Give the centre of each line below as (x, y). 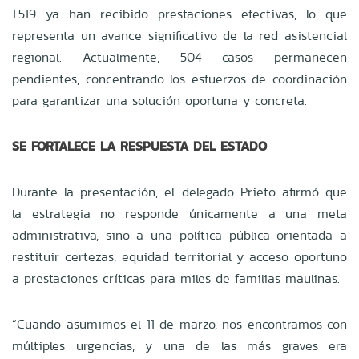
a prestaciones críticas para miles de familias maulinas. (176, 278)
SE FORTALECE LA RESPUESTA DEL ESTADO (139, 146)
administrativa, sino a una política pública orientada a (179, 235)
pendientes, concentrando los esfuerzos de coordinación (179, 79)
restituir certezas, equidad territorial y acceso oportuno (179, 256)
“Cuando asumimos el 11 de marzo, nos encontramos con (179, 324)
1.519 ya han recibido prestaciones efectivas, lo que (179, 14)
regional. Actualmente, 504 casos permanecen (179, 57)
